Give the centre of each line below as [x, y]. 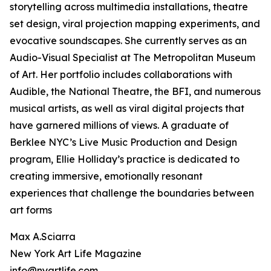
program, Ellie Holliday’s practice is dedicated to [125, 159]
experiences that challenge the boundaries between [132, 193]
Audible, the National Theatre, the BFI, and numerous [135, 92]
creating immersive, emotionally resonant [106, 176]
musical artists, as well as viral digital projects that [127, 109]
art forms [31, 210]
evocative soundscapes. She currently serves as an [128, 41]
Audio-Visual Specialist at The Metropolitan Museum [132, 58]
